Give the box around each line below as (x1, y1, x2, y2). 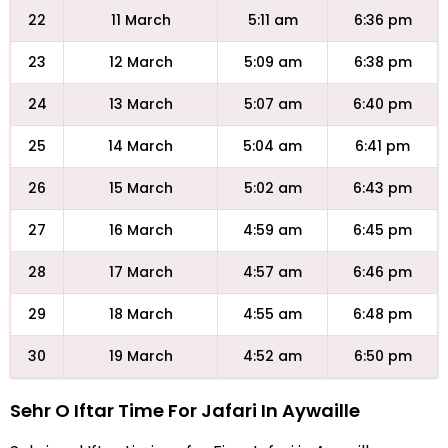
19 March (108, 346, 173, 366)
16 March (108, 220, 173, 240)
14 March (108, 136, 173, 156)
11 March (110, 10, 171, 30)
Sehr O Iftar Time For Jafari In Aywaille (10, 398, 360, 423)
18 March (108, 304, 173, 324)
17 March (108, 262, 173, 282)
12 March (108, 52, 173, 72)
